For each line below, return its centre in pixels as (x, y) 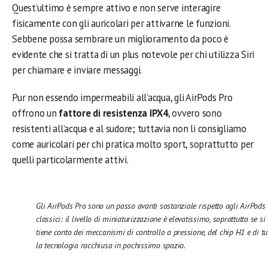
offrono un (34, 113)
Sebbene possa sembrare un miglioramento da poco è (120, 39)
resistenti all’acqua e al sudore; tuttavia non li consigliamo (129, 129)
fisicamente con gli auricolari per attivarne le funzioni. (121, 24)
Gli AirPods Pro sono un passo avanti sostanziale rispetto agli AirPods (151, 205)
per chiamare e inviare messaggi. (77, 70)
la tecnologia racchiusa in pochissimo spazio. (111, 245)
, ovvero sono (195, 113)
